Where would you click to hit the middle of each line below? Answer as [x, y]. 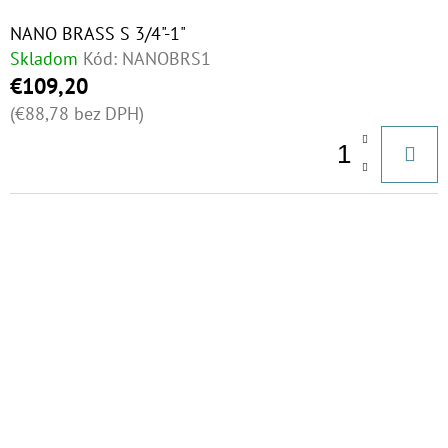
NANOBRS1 [166, 58]
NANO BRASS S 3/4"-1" [98, 33]
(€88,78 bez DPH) [77, 113]
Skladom [44, 58]
